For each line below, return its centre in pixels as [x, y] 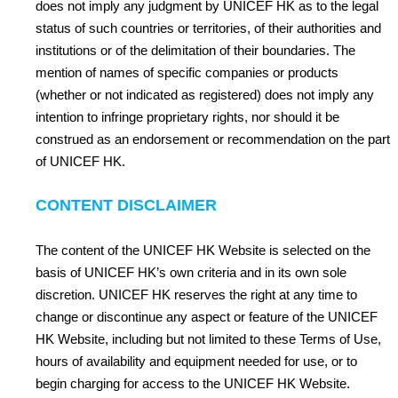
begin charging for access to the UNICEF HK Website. [193, 383]
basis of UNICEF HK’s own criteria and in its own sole [191, 272]
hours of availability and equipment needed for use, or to [196, 361]
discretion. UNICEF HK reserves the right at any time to [196, 295]
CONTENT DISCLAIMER [126, 205]
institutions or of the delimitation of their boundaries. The [195, 50]
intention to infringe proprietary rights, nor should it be [187, 117]
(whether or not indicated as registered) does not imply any [205, 95]
